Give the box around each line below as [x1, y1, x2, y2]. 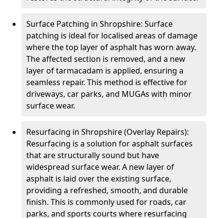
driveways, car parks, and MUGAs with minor [26, 89, 192, 99]
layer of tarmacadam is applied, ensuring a [26, 65, 183, 76]
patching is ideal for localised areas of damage [26, 30, 198, 41]
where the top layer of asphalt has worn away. [26, 42, 196, 53]
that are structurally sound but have [26, 150, 159, 161]
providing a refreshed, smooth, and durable [26, 185, 188, 196]
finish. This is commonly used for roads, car [26, 197, 186, 207]
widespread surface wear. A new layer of [26, 162, 174, 172]
